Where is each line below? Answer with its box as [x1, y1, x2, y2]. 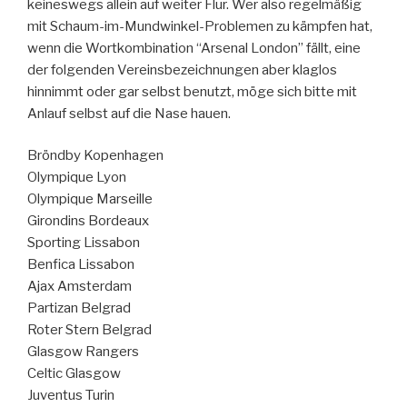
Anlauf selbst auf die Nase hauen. [27, 104, 231, 122]
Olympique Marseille [27, 191, 153, 208]
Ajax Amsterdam [27, 278, 132, 295]
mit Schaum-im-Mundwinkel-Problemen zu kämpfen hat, [27, 17, 372, 35]
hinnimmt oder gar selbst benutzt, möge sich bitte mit [27, 83, 357, 100]
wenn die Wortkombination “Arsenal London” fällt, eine [27, 39, 361, 56]
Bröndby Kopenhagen [27, 147, 164, 164]
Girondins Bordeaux [27, 213, 149, 230]
